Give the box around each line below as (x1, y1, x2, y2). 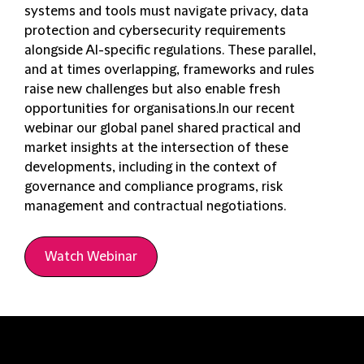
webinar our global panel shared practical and (24, 121, 301, 136)
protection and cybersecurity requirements (24, 24, 286, 39)
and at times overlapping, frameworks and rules (24, 63, 314, 78)
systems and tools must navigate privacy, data (24, 4, 309, 19)
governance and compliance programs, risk (24, 180, 283, 195)
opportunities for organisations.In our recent (24, 102, 295, 117)
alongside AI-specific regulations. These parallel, (24, 43, 316, 58)
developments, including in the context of (24, 160, 277, 175)
